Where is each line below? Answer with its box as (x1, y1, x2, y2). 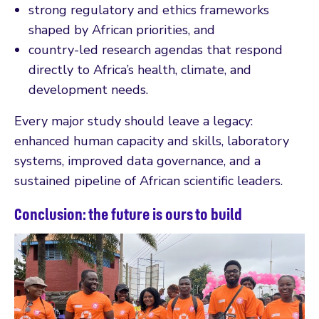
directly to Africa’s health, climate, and (28, 61, 251, 78)
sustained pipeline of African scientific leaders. (14, 172, 283, 189)
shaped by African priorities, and (28, 21, 215, 38)
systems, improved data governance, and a (14, 152, 261, 169)
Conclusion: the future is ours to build (14, 202, 242, 224)
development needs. (28, 80, 148, 98)
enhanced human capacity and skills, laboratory (14, 132, 289, 150)
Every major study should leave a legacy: (14, 112, 253, 130)
